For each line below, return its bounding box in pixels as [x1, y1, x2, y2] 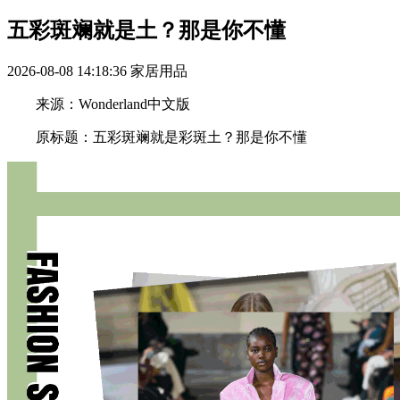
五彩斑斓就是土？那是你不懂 [7, 18, 286, 42]
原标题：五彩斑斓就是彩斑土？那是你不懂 [7, 129, 307, 145]
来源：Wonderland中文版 [7, 96, 190, 112]
